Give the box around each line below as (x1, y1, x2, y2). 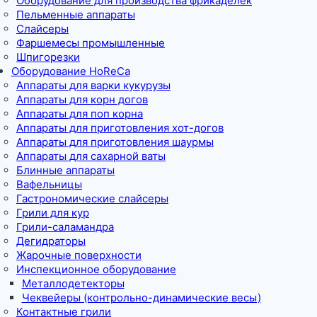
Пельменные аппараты (16, 7, 135, 21)
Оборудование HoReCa (11, 64, 130, 78)
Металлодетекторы (21, 276, 125, 290)
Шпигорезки (16, 50, 80, 64)
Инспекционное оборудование (16, 262, 176, 276)
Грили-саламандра (16, 219, 114, 234)
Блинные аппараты (16, 163, 115, 177)
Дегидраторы (16, 234, 86, 248)
